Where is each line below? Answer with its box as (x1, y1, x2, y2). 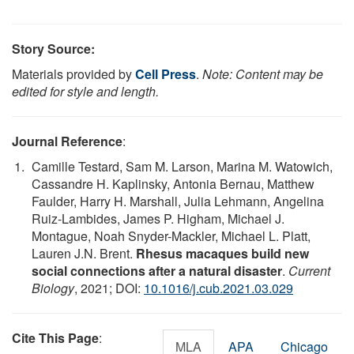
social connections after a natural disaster (32, 261, 282, 280)
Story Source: (12, 39, 95, 58)
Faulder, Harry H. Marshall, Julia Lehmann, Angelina (32, 191, 324, 210)
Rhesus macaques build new (136, 243, 309, 262)
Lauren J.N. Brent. (32, 243, 136, 262)
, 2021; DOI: (74, 278, 144, 297)
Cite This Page (12, 328, 99, 347)
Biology (32, 278, 74, 297)
